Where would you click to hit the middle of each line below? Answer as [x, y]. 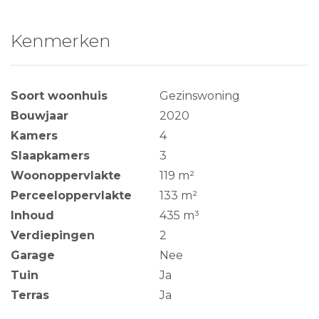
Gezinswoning [200, 96]
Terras [30, 295]
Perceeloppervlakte [71, 195]
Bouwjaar [40, 116]
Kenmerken [61, 41]
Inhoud [32, 215]
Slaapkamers [50, 156]
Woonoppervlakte [66, 176]
